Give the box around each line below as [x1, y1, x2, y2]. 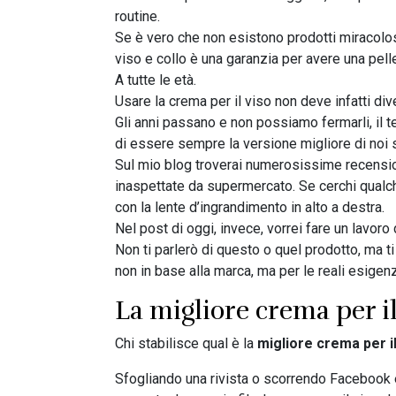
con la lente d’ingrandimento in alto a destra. [115, 199, 385, 217]
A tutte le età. [115, 72, 196, 89]
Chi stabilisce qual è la [115, 335, 257, 353]
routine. [115, 8, 160, 26]
